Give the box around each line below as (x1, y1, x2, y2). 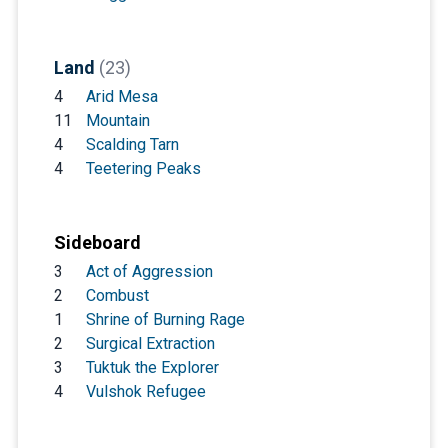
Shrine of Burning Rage (85, 309, 245, 329)
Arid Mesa (85, 86, 158, 106)
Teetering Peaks (85, 158, 201, 178)
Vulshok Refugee (85, 381, 206, 401)
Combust (85, 285, 149, 305)
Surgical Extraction (85, 333, 215, 353)
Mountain (85, 110, 150, 130)
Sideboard (53, 231, 141, 253)
